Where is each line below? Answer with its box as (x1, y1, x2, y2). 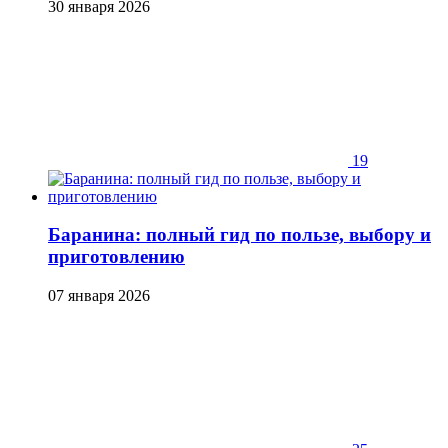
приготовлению (48, 246, 185, 268)
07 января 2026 (48, 287, 150, 305)
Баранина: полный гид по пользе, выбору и (48, 224, 431, 246)
